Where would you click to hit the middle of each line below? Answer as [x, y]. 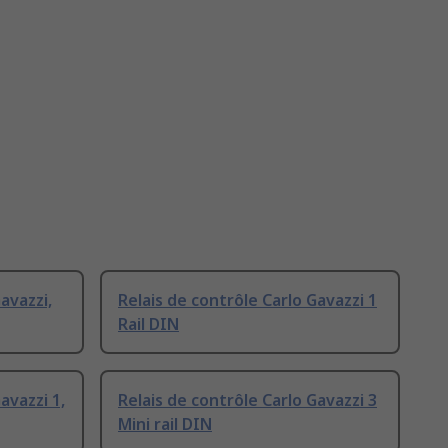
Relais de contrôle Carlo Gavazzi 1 [247, 300]
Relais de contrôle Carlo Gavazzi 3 [247, 400]
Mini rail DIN [165, 424]
